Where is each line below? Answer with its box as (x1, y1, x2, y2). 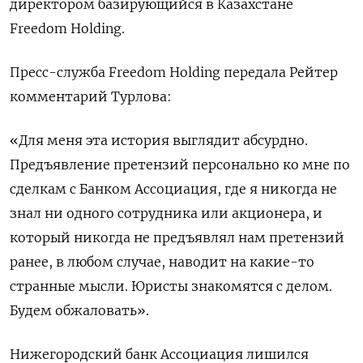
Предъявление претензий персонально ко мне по (10, 156, 350, 173)
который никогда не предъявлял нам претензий (10, 228, 344, 246)
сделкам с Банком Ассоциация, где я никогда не (10, 180, 337, 197)
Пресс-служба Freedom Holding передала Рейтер (10, 63, 338, 80)
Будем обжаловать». (10, 301, 149, 318)
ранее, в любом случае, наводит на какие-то (10, 253, 314, 270)
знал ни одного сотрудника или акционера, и (10, 204, 322, 221)
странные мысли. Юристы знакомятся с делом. (10, 277, 332, 294)
